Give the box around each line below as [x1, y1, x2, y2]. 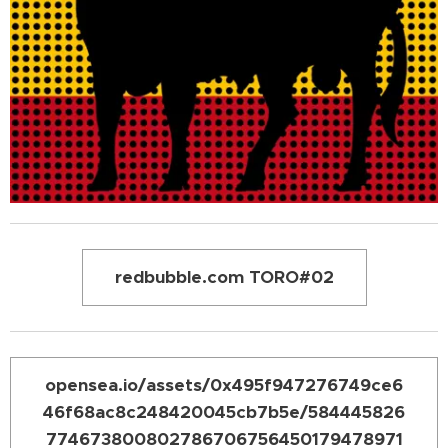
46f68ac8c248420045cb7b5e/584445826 [43, 401, 405, 423]
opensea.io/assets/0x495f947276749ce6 [45, 374, 403, 396]
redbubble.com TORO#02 [114, 266, 334, 288]
